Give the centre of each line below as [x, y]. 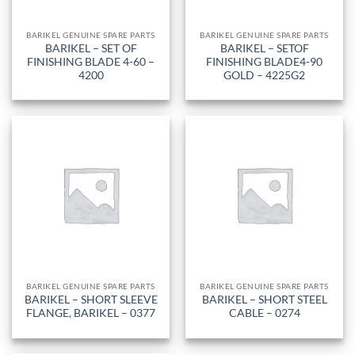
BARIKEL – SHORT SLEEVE [91, 300]
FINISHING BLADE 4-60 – [91, 61]
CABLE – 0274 [264, 313]
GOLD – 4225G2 [264, 75]
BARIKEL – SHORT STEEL [264, 300]
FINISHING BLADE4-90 [264, 61]
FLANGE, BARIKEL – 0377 [91, 313]
